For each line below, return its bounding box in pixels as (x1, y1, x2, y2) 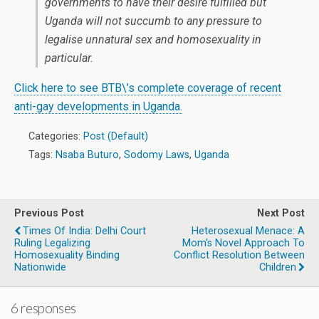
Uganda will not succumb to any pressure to (45, 14, 262, 28)
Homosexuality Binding (14, 249, 120, 261)
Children (259, 261, 296, 273)
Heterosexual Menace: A (192, 225, 305, 237)
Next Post (257, 207, 305, 219)
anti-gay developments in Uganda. (14, 100, 182, 113)
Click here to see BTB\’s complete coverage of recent (14, 81, 281, 95)
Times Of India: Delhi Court (23, 225, 146, 237)
